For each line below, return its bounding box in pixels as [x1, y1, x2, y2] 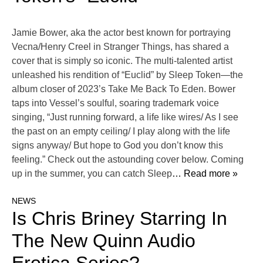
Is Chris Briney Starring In [12, 208, 227, 230]
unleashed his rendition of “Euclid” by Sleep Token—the [12, 70, 243, 80]
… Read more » [172, 168, 238, 179]
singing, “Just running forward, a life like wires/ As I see [12, 112, 238, 123]
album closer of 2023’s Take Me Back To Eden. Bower [12, 84, 235, 95]
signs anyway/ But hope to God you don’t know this [12, 140, 223, 151]
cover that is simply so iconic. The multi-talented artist [12, 56, 232, 66]
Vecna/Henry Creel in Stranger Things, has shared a [12, 42, 229, 52]
